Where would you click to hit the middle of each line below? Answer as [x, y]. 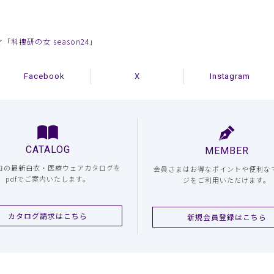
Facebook [44, 76]
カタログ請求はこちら [48, 216]
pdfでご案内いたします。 [48, 179]
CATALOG [48, 150]
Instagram [230, 76]
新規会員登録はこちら [227, 217]
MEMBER [227, 151]
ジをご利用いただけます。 [227, 180]
